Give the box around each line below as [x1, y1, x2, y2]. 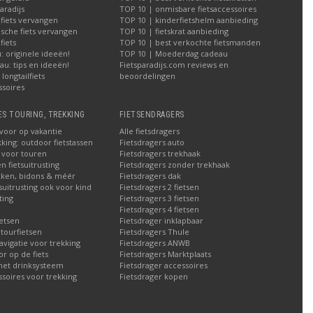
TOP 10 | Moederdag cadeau [119, 48, 228, 59]
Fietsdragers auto [119, 136, 184, 147]
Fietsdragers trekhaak [119, 147, 201, 159]
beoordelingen [119, 70, 175, 81]
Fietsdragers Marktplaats [119, 248, 211, 259]
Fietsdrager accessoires [119, 259, 208, 270]
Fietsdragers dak [119, 170, 181, 181]
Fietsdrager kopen [119, 270, 188, 282]
